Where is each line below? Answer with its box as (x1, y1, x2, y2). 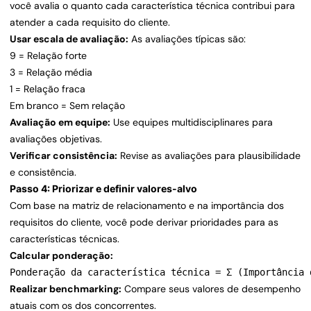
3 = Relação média (10, 66, 92, 79)
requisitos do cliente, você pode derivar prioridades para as (10, 216, 278, 229)
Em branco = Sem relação (10, 99, 125, 112)
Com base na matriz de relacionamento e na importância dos (10, 199, 284, 212)
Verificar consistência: (10, 149, 117, 162)
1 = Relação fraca (10, 83, 85, 96)
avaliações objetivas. (10, 133, 102, 146)
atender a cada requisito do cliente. (10, 16, 170, 29)
